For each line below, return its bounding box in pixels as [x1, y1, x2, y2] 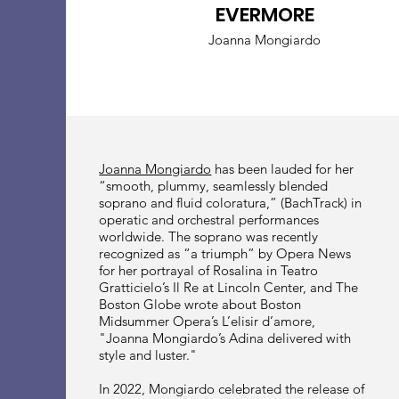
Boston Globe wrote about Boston [99, 295, 302, 313]
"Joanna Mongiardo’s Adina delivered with [99, 329, 352, 346]
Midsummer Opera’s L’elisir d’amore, [99, 312, 316, 330]
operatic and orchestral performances [99, 210, 320, 228]
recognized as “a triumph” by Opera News [99, 244, 352, 262]
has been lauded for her [211, 159, 354, 177]
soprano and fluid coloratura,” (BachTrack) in [99, 193, 362, 211]
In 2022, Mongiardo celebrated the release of [99, 379, 365, 397]
